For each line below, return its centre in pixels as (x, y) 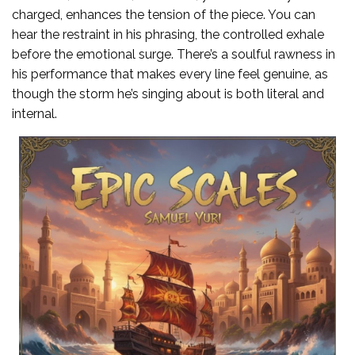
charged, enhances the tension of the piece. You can (164, 15)
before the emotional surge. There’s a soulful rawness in (174, 55)
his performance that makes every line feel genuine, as (170, 74)
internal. (34, 114)
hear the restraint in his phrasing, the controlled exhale (168, 35)
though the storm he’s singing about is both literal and (168, 94)
